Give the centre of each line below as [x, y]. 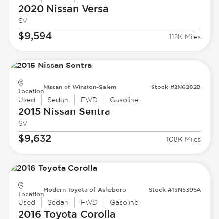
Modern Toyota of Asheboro [85, 189]
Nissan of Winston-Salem [80, 87]
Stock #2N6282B [176, 87]
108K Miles [184, 140]
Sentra [93, 111]
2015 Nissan [47, 111]
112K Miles [185, 37]
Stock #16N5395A [175, 189]
